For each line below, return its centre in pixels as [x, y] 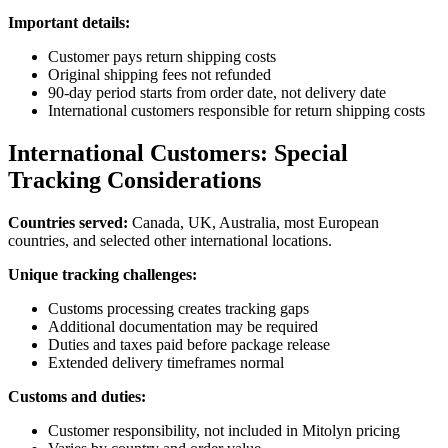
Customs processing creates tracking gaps [178, 309]
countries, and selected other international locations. [170, 241]
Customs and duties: [77, 397]
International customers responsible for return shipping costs [236, 111]
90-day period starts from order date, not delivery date [217, 93]
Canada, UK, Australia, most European [253, 223]
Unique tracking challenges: [102, 275]
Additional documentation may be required [183, 327]
